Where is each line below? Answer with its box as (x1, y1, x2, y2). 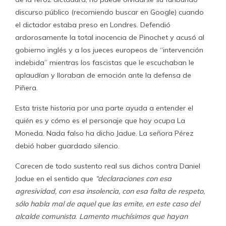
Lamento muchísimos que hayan (79, 212, 188, 221)
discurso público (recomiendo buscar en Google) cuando (15, 8, 204, 17)
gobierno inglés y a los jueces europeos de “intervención (15, 45, 203, 54)
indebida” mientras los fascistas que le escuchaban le (15, 58, 194, 67)
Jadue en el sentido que (15, 174, 95, 183)
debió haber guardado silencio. (15, 141, 120, 150)
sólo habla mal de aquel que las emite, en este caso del (15, 199, 200, 208)
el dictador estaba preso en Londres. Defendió (15, 20, 171, 29)
